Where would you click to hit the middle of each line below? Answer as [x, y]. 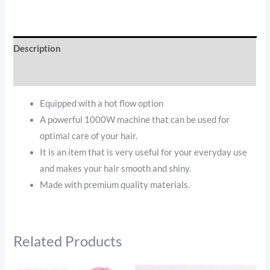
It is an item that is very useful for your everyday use [144, 152]
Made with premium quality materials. [115, 184]
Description [37, 49]
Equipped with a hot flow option [102, 103]
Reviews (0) [37, 74]
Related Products [68, 241]
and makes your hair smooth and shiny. [116, 168]
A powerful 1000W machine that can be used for [135, 119]
